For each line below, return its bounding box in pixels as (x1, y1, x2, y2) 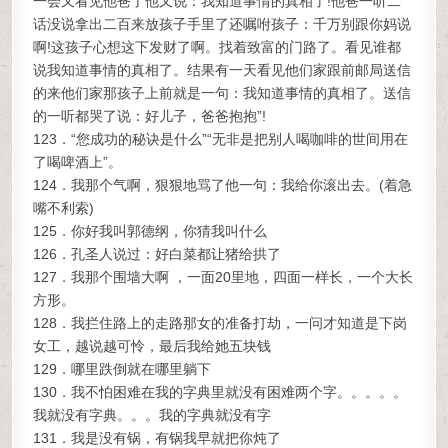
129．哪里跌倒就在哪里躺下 (33, 361, 212, 377)
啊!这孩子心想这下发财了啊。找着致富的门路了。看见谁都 (33, 39, 402, 55)
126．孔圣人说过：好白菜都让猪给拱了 (33, 246, 282, 262)
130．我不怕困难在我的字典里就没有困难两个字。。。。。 (33, 384, 408, 400)
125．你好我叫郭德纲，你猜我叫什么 (33, 223, 268, 239)
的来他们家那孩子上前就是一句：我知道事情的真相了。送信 (33, 85, 412, 101)
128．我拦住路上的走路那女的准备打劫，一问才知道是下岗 (33, 315, 408, 331)
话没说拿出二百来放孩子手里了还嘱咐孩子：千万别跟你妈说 (33, 16, 412, 32)
